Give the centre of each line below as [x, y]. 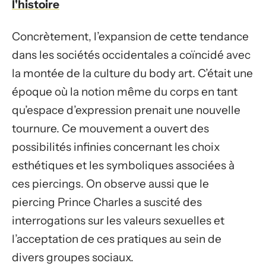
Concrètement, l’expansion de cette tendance [130, 36]
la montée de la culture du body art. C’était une [132, 73]
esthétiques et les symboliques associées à [123, 165]
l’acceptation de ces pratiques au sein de [117, 239]
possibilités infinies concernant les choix [116, 147]
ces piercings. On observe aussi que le [110, 183]
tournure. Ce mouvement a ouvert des [110, 128]
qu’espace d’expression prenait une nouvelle [126, 110]
